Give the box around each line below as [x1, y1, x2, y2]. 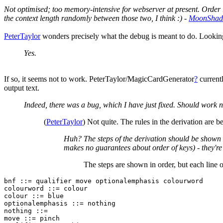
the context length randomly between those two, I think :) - [4, 14, 189, 23]
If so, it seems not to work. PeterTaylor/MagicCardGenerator [4, 75, 194, 84]
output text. [4, 84, 39, 93]
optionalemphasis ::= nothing [4, 200, 115, 208]
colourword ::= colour [4, 185, 88, 193]
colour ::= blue [4, 192, 64, 200]
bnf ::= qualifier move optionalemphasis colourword [4, 177, 203, 185]
